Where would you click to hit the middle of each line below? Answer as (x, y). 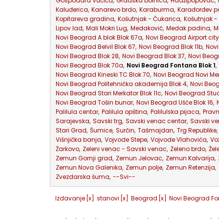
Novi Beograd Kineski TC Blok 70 (103, 75)
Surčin (125, 130)
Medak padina (188, 28)
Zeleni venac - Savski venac (125, 149)
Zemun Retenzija (190, 167)
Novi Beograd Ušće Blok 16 (175, 102)
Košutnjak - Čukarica (149, 19)
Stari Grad (71, 130)
